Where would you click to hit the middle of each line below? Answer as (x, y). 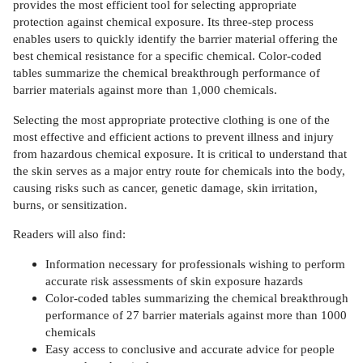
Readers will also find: (69, 234)
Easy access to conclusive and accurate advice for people (190, 348)
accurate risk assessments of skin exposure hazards (174, 280)
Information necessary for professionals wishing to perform (195, 263)
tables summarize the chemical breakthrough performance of (167, 73)
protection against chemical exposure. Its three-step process (163, 22)
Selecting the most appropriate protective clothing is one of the (171, 119)
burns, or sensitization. (70, 204)
